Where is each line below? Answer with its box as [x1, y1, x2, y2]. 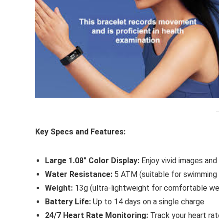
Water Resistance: [45, 169, 112, 179]
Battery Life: [45, 197, 91, 206]
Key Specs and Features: [35, 127, 126, 136]
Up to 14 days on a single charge [91, 197, 204, 206]
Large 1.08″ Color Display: [45, 155, 139, 165]
